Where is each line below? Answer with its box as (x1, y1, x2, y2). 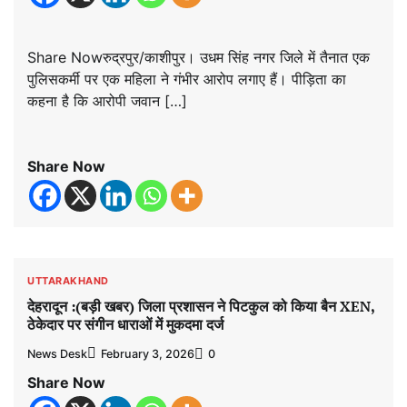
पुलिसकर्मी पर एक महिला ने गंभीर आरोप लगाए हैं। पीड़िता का (27, 69, 346, 88)
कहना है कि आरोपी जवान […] (27, 91, 187, 110)
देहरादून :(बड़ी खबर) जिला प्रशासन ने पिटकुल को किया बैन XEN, (27, 296, 375, 317)
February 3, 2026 (101, 346, 194, 361)
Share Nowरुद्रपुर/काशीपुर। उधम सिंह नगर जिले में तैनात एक (27, 47, 370, 66)
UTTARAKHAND (27, 273, 109, 287)
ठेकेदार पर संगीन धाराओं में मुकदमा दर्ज (27, 314, 223, 335)
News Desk (27, 346, 87, 361)
